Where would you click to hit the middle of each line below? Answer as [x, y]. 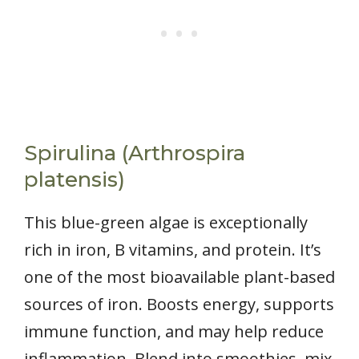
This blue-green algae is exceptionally [166, 222]
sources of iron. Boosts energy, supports [179, 304]
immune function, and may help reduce [174, 331]
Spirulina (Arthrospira [135, 153]
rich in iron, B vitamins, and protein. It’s [173, 249]
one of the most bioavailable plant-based [179, 276]
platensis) [75, 179]
